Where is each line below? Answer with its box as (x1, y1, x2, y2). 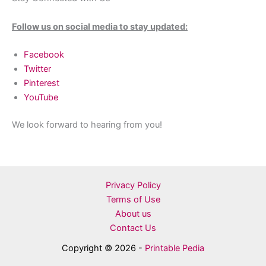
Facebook (24, 49, 64, 61)
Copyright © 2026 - (62, 243, 145, 254)
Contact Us (110, 223, 156, 234)
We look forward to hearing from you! (12, 119, 162, 130)
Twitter (24, 64, 51, 75)
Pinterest (24, 78, 59, 89)
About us (115, 208, 151, 220)
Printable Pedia (145, 243, 204, 254)
